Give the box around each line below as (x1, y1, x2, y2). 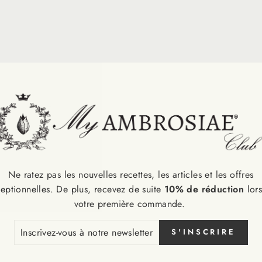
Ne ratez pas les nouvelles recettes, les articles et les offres (8, 167, 254, 181)
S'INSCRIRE (171, 226, 236, 238)
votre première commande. (74, 196, 188, 211)
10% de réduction (164, 182, 244, 196)
